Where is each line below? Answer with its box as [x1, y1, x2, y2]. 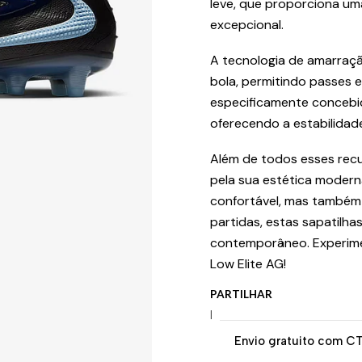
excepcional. [210, 16, 284, 33]
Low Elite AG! [210, 255, 286, 272]
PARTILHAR [210, 288, 272, 301]
